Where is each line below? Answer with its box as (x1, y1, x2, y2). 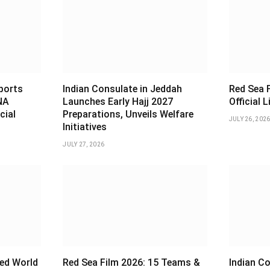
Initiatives (63, 121, 107, 133)
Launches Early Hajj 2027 (63, 95, 174, 107)
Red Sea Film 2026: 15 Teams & (63, 256, 201, 268)
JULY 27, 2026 (63, 140, 105, 148)
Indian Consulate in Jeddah (63, 83, 183, 95)
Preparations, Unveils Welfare (63, 108, 194, 120)
